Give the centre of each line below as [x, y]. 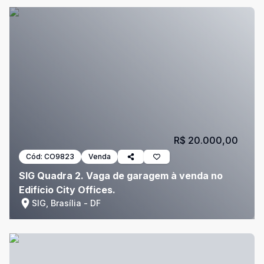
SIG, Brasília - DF [66, 203]
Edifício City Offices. [67, 190]
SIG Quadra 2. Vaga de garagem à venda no [121, 176]
